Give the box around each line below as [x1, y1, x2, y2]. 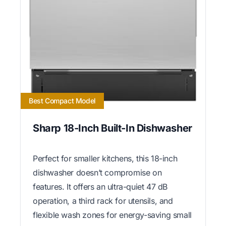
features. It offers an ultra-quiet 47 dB [33, 181, 168, 192]
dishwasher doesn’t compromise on [33, 167, 162, 178]
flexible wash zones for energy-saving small [33, 209, 192, 220]
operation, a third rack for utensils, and [33, 195, 173, 206]
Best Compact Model [29, 96, 96, 105]
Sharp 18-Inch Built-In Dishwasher [33, 122, 192, 134]
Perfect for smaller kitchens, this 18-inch [33, 153, 178, 163]
